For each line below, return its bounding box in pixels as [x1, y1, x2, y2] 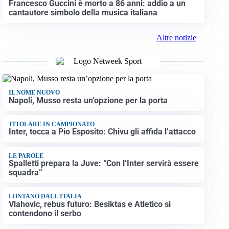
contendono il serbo [8, 208, 81, 218]
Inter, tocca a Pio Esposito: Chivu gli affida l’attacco [8, 127, 196, 137]
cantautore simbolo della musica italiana [8, 7, 157, 17]
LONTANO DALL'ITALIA [8, 193, 82, 200]
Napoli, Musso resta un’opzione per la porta [8, 95, 168, 105]
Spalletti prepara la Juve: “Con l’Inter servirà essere [8, 158, 199, 169]
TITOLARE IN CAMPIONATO [8, 120, 95, 128]
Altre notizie [156, 33, 196, 42]
